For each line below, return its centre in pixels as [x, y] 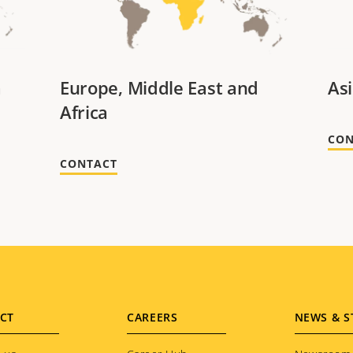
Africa [84, 112]
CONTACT [88, 164]
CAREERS [152, 318]
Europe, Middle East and [159, 88]
